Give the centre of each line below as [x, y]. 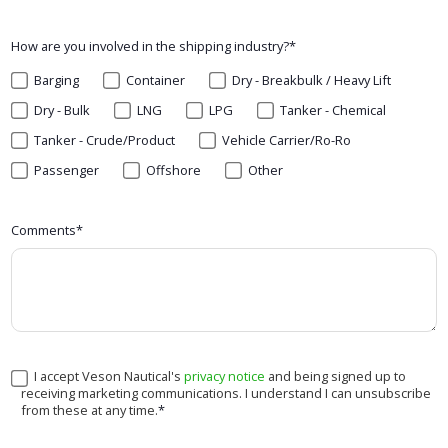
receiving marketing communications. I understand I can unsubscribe [226, 393]
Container [156, 80]
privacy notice [225, 376]
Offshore [174, 170]
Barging [57, 80]
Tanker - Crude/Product [105, 140]
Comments [44, 230]
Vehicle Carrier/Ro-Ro [287, 140]
